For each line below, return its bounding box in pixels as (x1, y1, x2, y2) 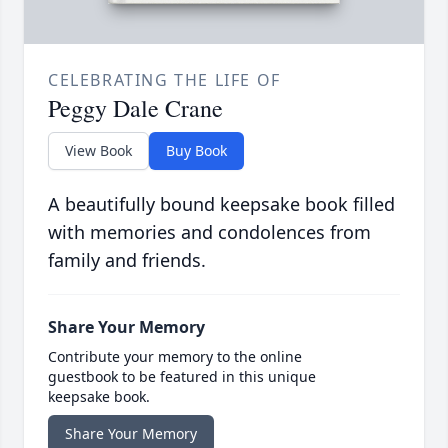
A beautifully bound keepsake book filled (48, 192, 395, 217)
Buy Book (166, 141, 227, 161)
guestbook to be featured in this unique (48, 367, 316, 387)
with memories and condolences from (48, 220, 371, 245)
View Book (65, 141, 132, 161)
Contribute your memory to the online (48, 347, 302, 367)
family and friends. (48, 248, 206, 273)
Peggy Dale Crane (48, 92, 223, 125)
